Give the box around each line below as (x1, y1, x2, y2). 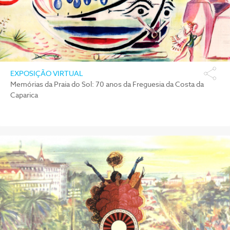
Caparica (10, 90, 38, 100)
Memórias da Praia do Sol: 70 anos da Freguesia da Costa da (10, 80, 204, 89)
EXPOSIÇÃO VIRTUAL (10, 69, 83, 79)
